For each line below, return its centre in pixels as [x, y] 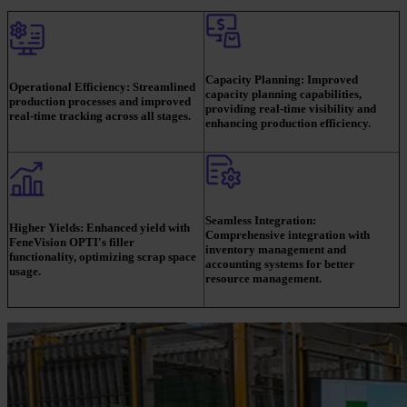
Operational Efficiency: [69, 87]
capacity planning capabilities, [283, 94]
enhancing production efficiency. [288, 124]
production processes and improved [100, 102]
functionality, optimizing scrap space [103, 257]
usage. [25, 272]
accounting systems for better [280, 264]
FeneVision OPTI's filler [72, 243]
